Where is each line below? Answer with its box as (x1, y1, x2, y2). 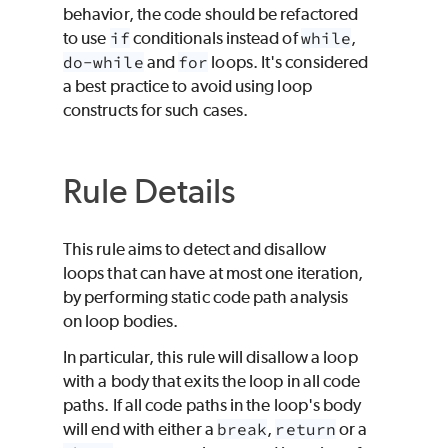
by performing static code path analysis (63, 287, 349, 308)
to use (63, 27, 110, 48)
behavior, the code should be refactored (63, 3, 359, 24)
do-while (63, 51, 144, 72)
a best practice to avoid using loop (63, 75, 312, 96)
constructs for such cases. (63, 99, 249, 120)
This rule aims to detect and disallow (63, 239, 326, 260)
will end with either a (63, 419, 217, 440)
